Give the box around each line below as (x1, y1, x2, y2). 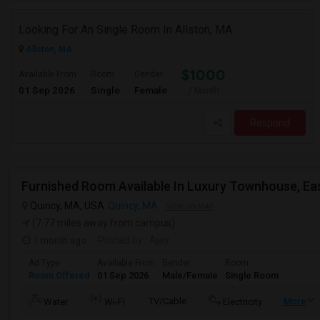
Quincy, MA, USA (28, 200, 104, 211)
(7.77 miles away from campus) (30, 217, 175, 229)
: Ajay (143, 234, 169, 246)
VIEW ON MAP (165, 203, 214, 211)
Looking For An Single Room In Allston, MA (19, 23, 232, 36)
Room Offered (29, 270, 90, 281)
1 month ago (31, 234, 86, 246)
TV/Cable (149, 296, 186, 306)
